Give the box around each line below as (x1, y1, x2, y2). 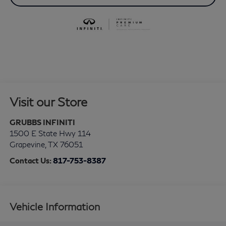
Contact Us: (9, 155, 53, 165)
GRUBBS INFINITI (9, 117, 75, 127)
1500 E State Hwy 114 (9, 128, 91, 138)
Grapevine (9, 139, 45, 149)
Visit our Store (9, 94, 87, 109)
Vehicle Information (9, 200, 100, 213)
